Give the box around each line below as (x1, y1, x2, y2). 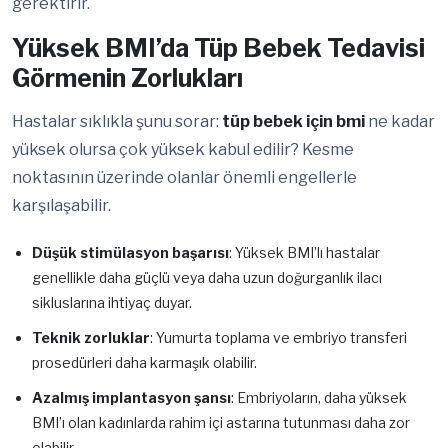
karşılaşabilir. (12, 196, 111, 216)
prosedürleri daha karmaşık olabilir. (32, 354, 257, 372)
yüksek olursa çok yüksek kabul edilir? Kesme (12, 140, 354, 160)
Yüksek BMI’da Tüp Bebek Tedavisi (12, 33, 425, 64)
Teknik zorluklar (32, 329, 150, 347)
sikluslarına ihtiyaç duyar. (32, 294, 192, 312)
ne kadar (365, 112, 435, 132)
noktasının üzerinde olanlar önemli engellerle (12, 168, 357, 188)
